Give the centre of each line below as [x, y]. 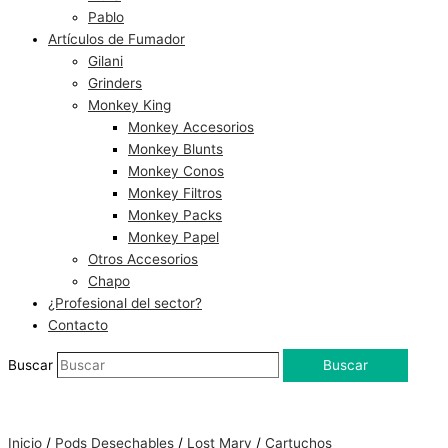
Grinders [115, 82]
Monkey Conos [176, 170]
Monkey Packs [175, 214]
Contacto [78, 324]
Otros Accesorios [143, 258]
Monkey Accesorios [191, 126]
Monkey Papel [173, 236]
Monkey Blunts [175, 148]
